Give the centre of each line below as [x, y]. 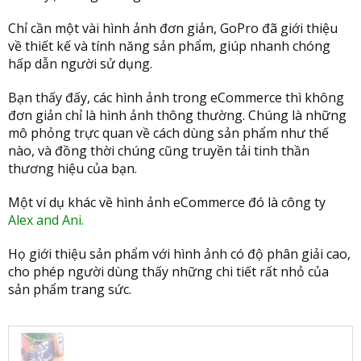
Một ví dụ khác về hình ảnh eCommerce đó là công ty [167, 202]
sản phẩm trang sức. [70, 289]
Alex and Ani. [46, 220]
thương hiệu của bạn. [73, 168]
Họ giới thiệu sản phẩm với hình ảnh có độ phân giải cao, [179, 253]
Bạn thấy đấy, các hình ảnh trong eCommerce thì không [176, 97]
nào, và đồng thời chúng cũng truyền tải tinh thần [159, 150]
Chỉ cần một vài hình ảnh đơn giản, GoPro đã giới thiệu [173, 28]
